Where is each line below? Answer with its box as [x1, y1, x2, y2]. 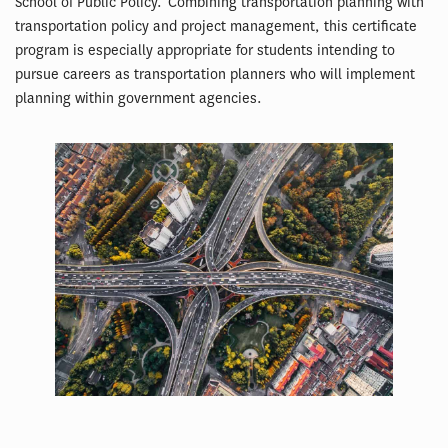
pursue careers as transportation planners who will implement [15, 65, 415, 84]
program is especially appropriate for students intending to [15, 41, 395, 60]
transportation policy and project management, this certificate [15, 17, 417, 36]
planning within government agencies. [15, 89, 262, 108]
